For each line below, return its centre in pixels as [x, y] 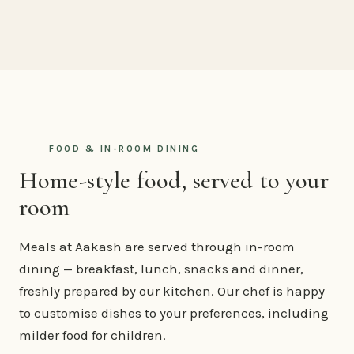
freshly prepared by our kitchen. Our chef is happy [172, 290]
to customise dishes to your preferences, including [174, 313]
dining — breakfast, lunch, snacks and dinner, [161, 268]
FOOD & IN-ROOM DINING [124, 148]
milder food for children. [92, 335]
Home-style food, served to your [174, 180]
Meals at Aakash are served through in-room [157, 246]
